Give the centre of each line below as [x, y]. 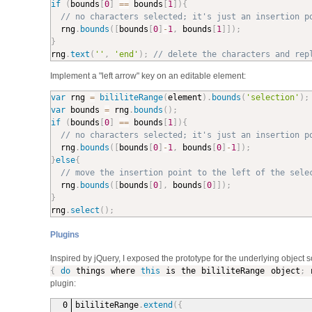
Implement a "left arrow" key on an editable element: [148, 76]
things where [106, 271]
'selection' [272, 97]
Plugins [64, 234]
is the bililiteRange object [230, 271]
